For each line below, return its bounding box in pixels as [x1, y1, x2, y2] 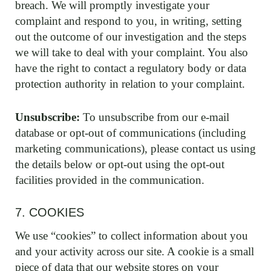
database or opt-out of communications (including [15, 126, 246, 139]
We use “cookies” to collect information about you [15, 229, 248, 242]
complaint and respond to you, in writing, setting [15, 15, 242, 27]
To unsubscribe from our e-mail [80, 110, 229, 123]
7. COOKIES [15, 206, 84, 219]
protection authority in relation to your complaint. [15, 77, 245, 90]
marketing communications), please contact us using [15, 142, 256, 155]
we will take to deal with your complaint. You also [15, 46, 248, 59]
